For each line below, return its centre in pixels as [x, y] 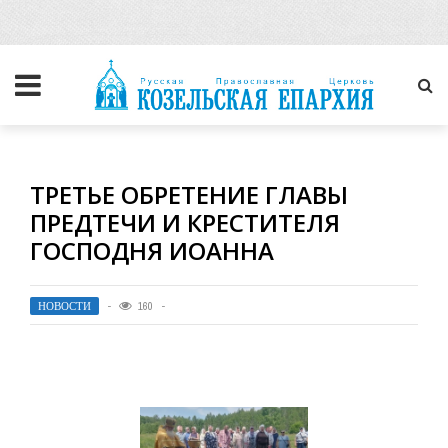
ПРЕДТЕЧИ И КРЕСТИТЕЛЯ [185, 222]
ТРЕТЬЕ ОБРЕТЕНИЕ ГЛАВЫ [189, 194]
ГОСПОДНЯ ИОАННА [152, 250]
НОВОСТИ [64, 306]
